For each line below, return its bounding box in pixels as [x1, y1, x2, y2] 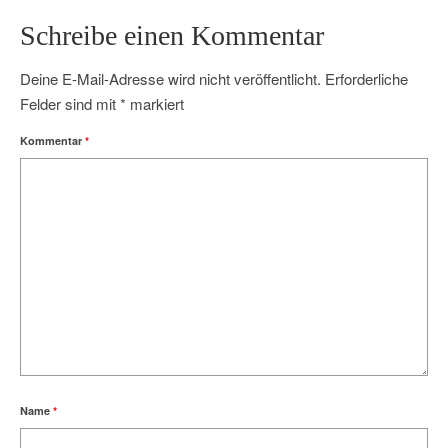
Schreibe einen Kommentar [20, 20, 324, 51]
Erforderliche [325, 68, 408, 89]
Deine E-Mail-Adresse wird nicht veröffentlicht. [20, 68, 321, 89]
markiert [126, 93, 184, 114]
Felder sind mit [20, 93, 120, 114]
